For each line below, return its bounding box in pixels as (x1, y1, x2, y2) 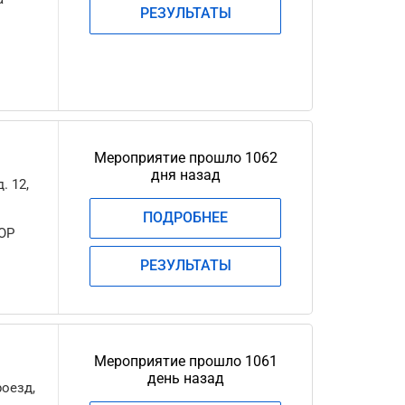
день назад (146, 370, 224, 387)
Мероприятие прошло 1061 (93, 353, 278, 370)
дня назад (150, 166, 221, 184)
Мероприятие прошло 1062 (93, 149, 278, 166)
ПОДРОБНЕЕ (143, 209, 229, 226)
